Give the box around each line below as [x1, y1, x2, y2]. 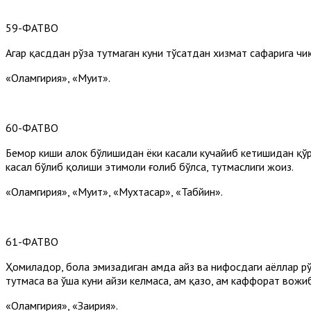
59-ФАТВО [6, 20, 58, 35]
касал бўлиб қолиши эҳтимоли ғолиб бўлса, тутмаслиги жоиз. [6, 159, 294, 174]
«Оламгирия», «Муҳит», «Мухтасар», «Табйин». [6, 184, 223, 199]
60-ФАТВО [6, 120, 58, 135]
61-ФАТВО [6, 234, 58, 249]
